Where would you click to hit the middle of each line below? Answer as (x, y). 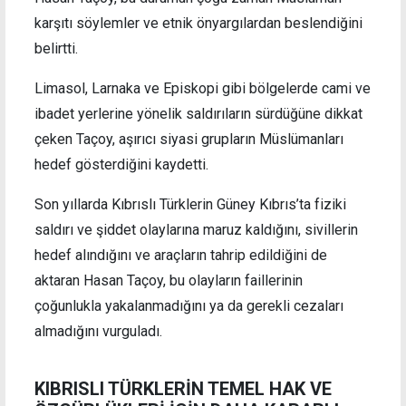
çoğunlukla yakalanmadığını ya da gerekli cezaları (189, 305)
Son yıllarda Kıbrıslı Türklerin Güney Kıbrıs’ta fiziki (190, 204)
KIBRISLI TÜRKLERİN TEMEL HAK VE (183, 388)
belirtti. (56, 48)
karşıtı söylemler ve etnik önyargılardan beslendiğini (198, 23)
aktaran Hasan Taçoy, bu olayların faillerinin (169, 280)
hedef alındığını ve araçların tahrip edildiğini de (181, 255)
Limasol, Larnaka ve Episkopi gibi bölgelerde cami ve (203, 88)
